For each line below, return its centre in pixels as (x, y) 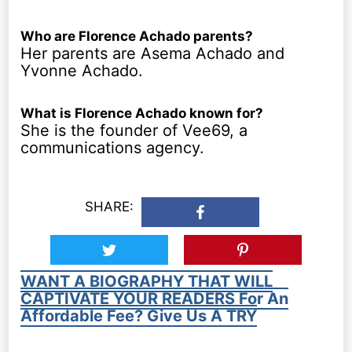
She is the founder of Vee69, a (134, 130)
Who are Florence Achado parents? (137, 36)
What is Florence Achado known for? (142, 113)
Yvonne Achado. (82, 70)
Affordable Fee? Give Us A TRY (139, 315)
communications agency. (113, 147)
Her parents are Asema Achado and (153, 53)
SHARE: (109, 207)
